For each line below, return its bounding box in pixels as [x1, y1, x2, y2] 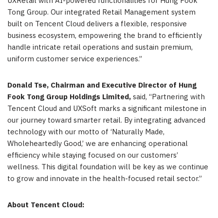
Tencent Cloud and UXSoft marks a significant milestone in [7, 102, 206, 115]
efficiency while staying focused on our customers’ [7, 149, 178, 162]
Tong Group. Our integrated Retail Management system [7, 6, 196, 18]
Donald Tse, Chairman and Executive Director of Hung [7, 79, 197, 91]
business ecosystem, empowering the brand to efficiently [7, 29, 202, 42]
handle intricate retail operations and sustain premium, [7, 41, 193, 54]
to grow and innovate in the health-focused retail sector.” [7, 172, 202, 185]
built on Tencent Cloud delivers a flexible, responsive [7, 18, 187, 30]
